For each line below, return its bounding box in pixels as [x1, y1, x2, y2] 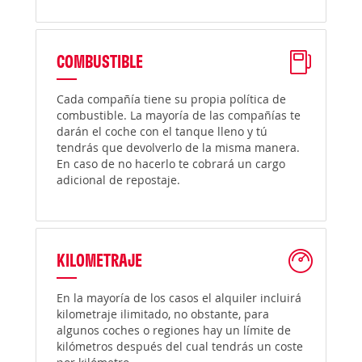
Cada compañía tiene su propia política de [57, 91, 286, 107]
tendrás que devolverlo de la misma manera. [57, 140, 300, 155]
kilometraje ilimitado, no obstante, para [57, 306, 269, 322]
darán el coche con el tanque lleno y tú [57, 124, 267, 139]
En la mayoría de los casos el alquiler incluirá [57, 290, 301, 305]
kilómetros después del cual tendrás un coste [57, 339, 303, 354]
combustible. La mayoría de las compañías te [57, 107, 301, 123]
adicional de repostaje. [57, 172, 180, 187]
